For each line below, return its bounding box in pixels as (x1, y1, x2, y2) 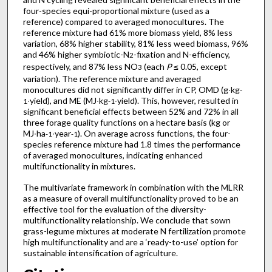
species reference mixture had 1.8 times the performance (22, 139, 240, 150)
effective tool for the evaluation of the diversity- (22, 203, 206, 214)
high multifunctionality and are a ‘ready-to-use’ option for (22, 236, 238, 247)
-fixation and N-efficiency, (133, 49, 230, 60)
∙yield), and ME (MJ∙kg (27, 95, 108, 106)
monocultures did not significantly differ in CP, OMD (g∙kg (22, 84, 240, 95)
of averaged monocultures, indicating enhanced (22, 150, 203, 161)
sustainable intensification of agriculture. (22, 247, 178, 258)
